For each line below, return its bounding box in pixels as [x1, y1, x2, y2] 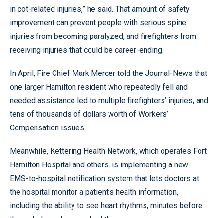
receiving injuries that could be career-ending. [10, 45, 163, 54]
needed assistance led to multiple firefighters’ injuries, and [10, 95, 208, 105]
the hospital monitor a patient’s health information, [10, 187, 178, 197]
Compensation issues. [10, 123, 86, 132]
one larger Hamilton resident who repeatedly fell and [10, 82, 188, 91]
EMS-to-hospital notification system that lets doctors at [10, 173, 199, 183]
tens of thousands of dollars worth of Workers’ [10, 109, 168, 119]
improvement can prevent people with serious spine [10, 18, 186, 27]
